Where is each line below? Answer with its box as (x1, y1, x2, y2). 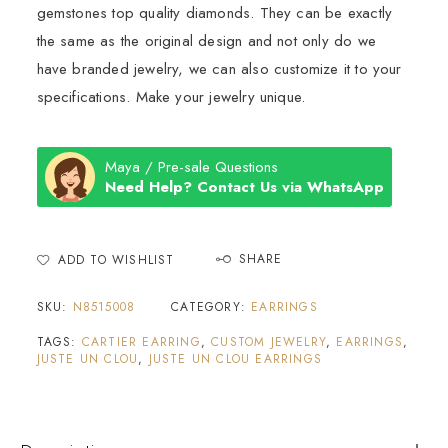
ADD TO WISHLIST (57, 251, 175, 270)
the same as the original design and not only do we (36, 30, 376, 53)
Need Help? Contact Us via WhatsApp (104, 176, 384, 199)
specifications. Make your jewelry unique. (36, 86, 306, 109)
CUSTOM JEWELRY (211, 333, 326, 352)
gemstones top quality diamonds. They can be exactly (36, 2, 393, 25)
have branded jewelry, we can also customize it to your (36, 58, 402, 81)
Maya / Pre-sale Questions (104, 156, 278, 179)
